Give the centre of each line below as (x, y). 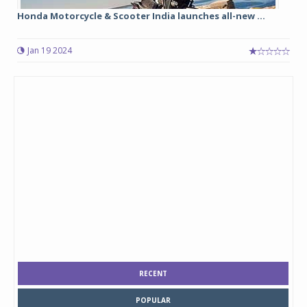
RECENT (153, 273)
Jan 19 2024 (50, 50)
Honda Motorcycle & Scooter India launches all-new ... (141, 16)
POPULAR (153, 300)
